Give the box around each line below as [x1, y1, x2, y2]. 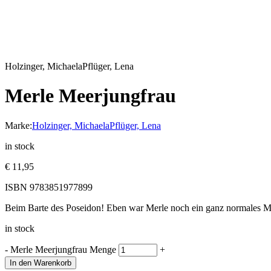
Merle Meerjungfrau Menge [10, 244, 116, 255]
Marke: [5, 120, 32, 131]
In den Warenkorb [10, 258, 71, 267]
